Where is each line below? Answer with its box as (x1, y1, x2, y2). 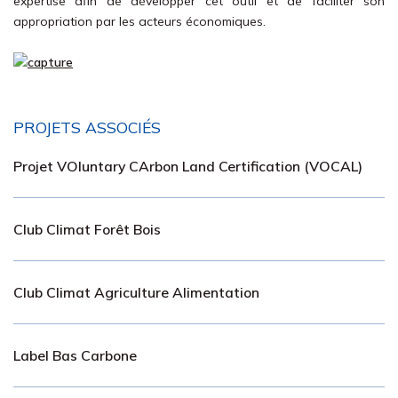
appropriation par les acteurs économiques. (13, 13, 266, 29)
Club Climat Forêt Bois (13, 220, 161, 238)
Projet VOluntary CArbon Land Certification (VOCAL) (13, 157, 362, 175)
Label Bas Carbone (13, 346, 137, 364)
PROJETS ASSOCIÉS (13, 117, 161, 137)
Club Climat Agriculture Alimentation (13, 283, 259, 301)
